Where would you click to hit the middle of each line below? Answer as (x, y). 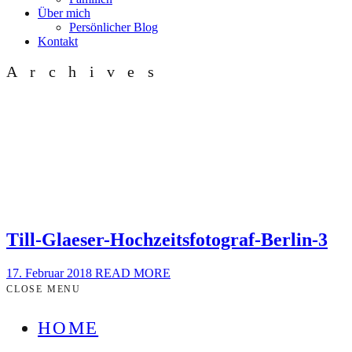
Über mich (64, 13)
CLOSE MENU (44, 290)
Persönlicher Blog (114, 27)
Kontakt (58, 41)
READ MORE (133, 273)
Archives (87, 71)
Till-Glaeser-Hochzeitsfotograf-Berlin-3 (167, 240)
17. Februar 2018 (51, 273)
